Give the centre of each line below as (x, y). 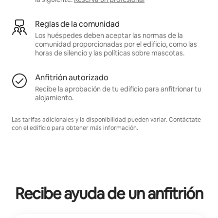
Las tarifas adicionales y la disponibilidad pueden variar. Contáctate (106, 119)
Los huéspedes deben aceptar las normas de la (109, 35)
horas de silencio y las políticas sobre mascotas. (110, 53)
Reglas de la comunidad (77, 24)
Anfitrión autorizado (72, 77)
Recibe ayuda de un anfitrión (109, 193)
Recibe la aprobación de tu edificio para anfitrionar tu (118, 89)
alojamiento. (54, 98)
